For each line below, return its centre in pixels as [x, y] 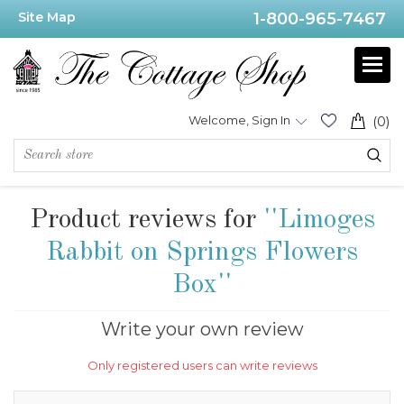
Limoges [326, 220]
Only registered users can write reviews [202, 366]
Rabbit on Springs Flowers [202, 253]
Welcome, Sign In [239, 120]
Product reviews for [146, 220]
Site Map [47, 17]
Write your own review [202, 330]
